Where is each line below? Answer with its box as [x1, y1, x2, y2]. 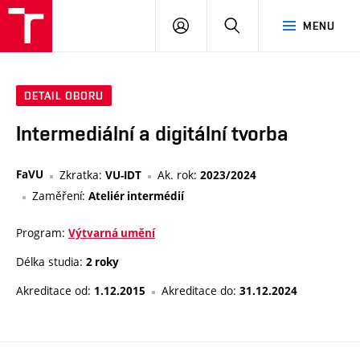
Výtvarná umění [68, 226, 155, 241]
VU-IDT [105, 168, 141, 183]
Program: [16, 225, 68, 241]
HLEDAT [239, 18, 282, 31]
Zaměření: [32, 188, 88, 204]
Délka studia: [16, 254, 86, 270]
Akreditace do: [162, 283, 239, 299]
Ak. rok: [157, 167, 200, 183]
